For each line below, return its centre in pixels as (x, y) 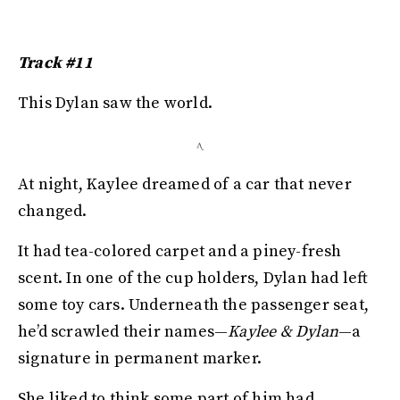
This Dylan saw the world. (115, 103)
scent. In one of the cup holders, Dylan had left (193, 278)
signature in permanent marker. (142, 358)
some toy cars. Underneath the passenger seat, (194, 305)
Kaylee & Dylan (283, 332)
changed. (54, 211)
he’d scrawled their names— (123, 332)
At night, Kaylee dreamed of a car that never (185, 184)
